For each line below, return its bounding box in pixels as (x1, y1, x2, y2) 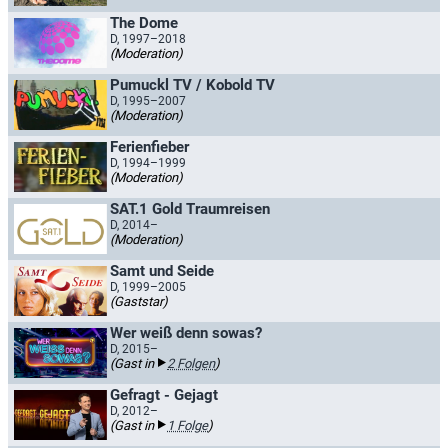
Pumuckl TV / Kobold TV (110, 76, 275, 94)
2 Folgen (167, 356, 215, 371)
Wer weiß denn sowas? (110, 324, 262, 342)
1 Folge (167, 418, 208, 433)
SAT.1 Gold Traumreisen (110, 200, 270, 218)
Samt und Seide (110, 262, 214, 280)
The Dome (110, 14, 178, 32)
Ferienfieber (110, 138, 189, 156)
